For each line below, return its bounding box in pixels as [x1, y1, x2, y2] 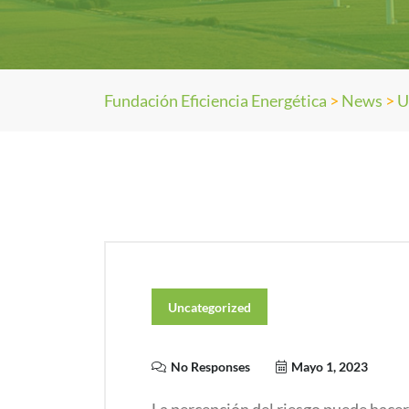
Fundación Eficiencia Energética [104, 90, 327, 110]
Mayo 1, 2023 [291, 359, 368, 374]
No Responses [171, 359, 250, 374]
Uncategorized [168, 299, 251, 315]
